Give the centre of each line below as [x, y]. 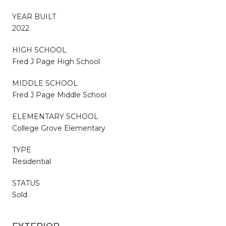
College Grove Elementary [59, 128]
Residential [32, 161]
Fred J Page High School [56, 61]
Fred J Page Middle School [59, 95]
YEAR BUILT [34, 16]
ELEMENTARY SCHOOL [55, 116]
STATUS [26, 183]
